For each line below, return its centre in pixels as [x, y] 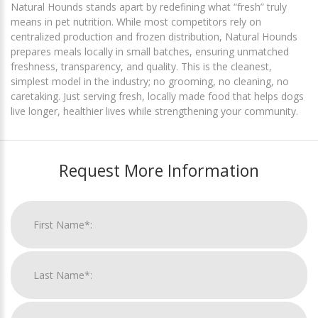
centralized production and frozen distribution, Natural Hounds [154, 37]
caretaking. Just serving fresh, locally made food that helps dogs [157, 97]
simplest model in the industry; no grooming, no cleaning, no [150, 82]
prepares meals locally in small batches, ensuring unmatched [150, 52]
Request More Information [159, 171]
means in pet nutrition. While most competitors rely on [136, 22]
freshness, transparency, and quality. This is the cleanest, [141, 67]
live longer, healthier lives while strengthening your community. [154, 111]
